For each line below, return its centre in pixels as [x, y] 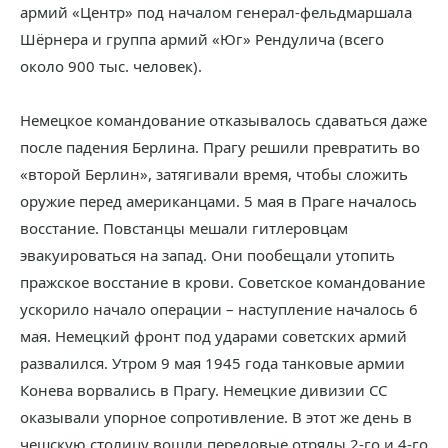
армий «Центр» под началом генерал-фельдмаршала [216, 12]
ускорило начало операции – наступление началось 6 [219, 309]
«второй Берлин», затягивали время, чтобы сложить [214, 174]
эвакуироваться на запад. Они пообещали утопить [207, 255]
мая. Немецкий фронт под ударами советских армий [213, 336]
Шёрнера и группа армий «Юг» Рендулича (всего [202, 39]
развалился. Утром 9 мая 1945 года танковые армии [212, 363]
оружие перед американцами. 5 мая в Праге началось [218, 201]
